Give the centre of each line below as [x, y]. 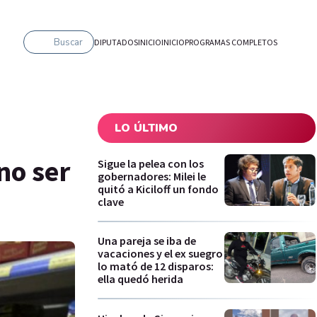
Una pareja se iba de [147, 241]
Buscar [68, 42]
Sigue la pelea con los [151, 163]
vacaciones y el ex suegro [160, 254]
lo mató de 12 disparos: [156, 266]
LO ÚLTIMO [146, 128]
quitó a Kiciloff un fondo [158, 189]
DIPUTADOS [116, 42]
